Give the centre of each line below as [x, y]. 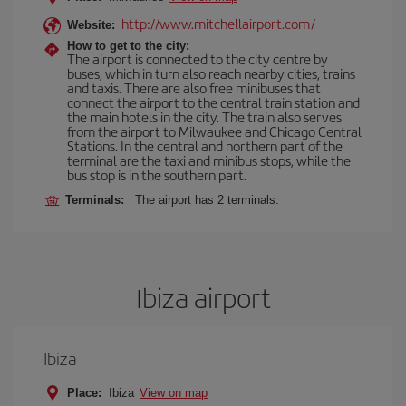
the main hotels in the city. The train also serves [204, 116]
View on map [174, 393]
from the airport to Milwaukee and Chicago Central [214, 131]
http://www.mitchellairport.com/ [218, 23]
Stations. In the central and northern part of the [205, 145]
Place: [84, 393]
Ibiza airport [203, 297]
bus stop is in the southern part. [157, 174]
